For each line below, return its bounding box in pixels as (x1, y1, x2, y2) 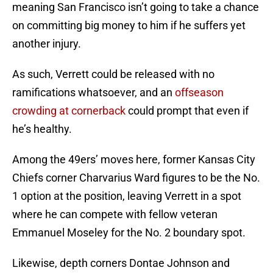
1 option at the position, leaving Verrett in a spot (12, 190, 241, 203)
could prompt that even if (126, 104, 249, 118)
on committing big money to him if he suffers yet (12, 19, 246, 32)
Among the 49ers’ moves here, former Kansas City (12, 153, 255, 166)
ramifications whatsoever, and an (12, 86, 175, 99)
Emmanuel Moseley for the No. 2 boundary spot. (12, 226, 246, 239)
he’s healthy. (12, 122, 72, 136)
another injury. (12, 37, 81, 51)
